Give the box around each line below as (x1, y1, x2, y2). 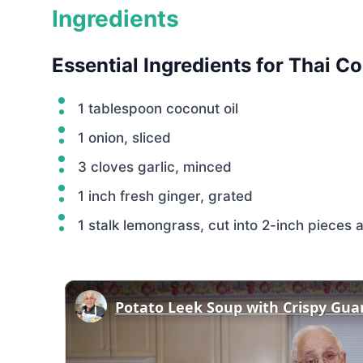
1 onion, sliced (78, 130, 171, 146)
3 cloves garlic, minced (78, 159, 232, 175)
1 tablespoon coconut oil (78, 100, 238, 117)
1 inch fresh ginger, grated (78, 188, 253, 204)
